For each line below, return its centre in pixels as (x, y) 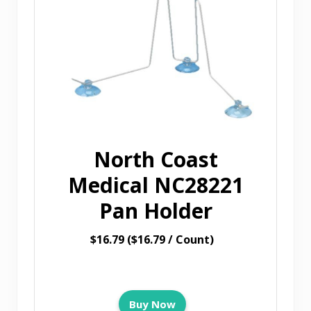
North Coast (155, 160)
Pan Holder (155, 211)
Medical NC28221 (155, 185)
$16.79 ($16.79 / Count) (152, 240)
